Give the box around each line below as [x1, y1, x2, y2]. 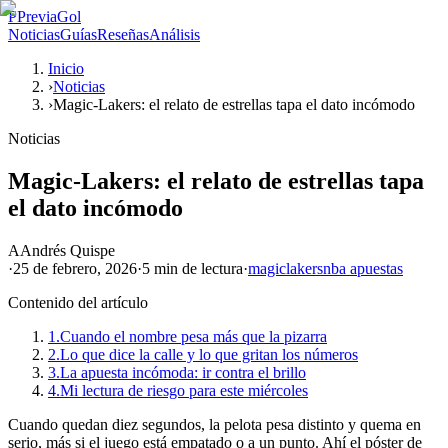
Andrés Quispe [20, 241, 115, 259]
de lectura [178, 259, 243, 277]
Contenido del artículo [8, 293, 148, 311]
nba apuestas [323, 259, 403, 277]
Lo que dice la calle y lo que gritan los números [60, 345, 358, 363]
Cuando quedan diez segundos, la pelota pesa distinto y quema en [8, 415, 421, 433]
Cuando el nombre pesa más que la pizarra [60, 327, 327, 345]
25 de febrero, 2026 [13, 259, 137, 277]
